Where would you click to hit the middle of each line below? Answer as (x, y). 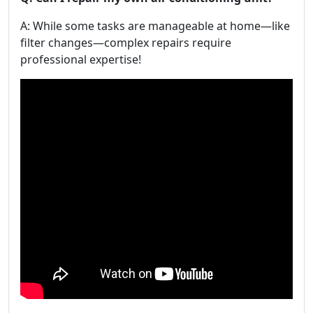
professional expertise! (81, 59)
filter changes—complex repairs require (126, 42)
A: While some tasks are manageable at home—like (155, 26)
